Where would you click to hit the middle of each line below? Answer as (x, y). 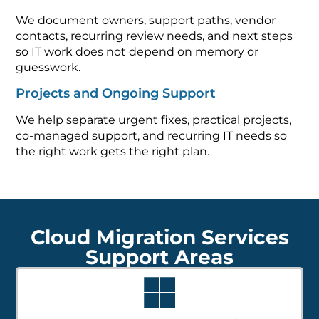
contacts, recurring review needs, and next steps (155, 28)
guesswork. (48, 60)
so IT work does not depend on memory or (137, 44)
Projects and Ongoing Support (116, 85)
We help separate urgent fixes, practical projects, (154, 112)
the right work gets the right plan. (113, 143)
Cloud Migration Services (159, 229)
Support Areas (159, 249)
